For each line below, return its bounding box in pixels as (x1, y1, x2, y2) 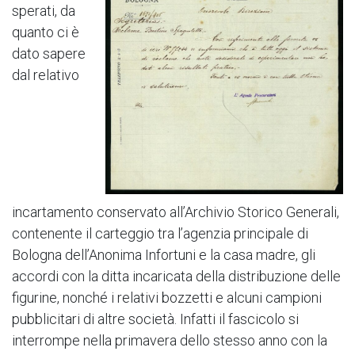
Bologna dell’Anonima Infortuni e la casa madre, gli (12, 246, 315, 264)
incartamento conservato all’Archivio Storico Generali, (12, 204, 339, 221)
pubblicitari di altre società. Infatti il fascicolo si (12, 311, 299, 328)
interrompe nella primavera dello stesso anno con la (12, 332, 327, 349)
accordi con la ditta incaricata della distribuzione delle (12, 268, 341, 285)
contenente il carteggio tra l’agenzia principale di (12, 225, 308, 242)
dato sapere (12, 45, 86, 63)
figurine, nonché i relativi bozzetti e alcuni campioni (12, 289, 322, 307)
